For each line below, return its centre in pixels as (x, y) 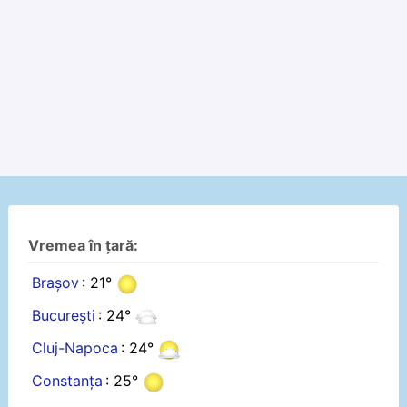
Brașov (55, 283)
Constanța (67, 381)
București (63, 316)
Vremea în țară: (84, 246)
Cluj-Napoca (74, 348)
